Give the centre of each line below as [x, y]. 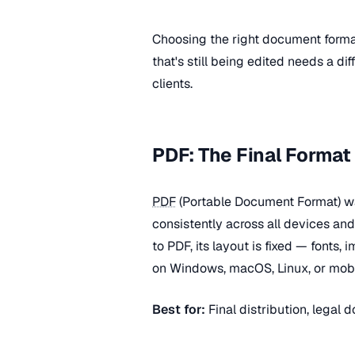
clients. [172, 84]
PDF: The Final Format [252, 155]
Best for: [179, 309]
